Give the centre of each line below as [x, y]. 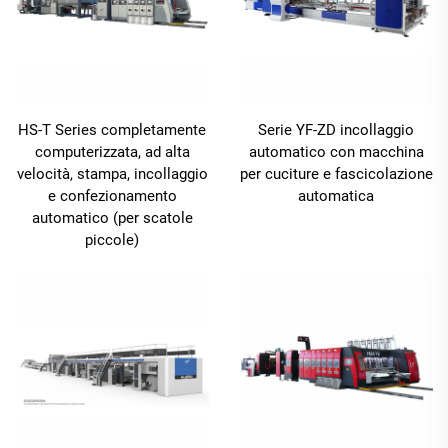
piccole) [112, 240]
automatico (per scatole [112, 218]
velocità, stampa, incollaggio [112, 174]
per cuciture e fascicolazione [336, 174]
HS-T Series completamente [112, 130]
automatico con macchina [336, 152]
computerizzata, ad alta [112, 152]
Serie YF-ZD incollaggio [336, 130]
